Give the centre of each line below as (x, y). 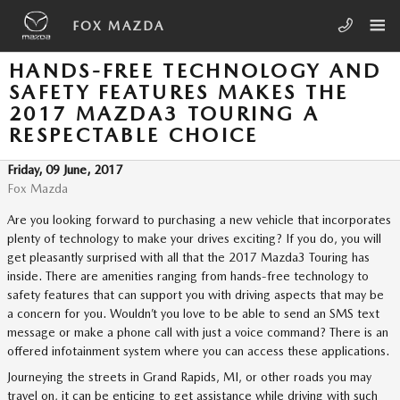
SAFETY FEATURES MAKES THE (179, 92)
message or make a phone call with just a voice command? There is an (198, 332)
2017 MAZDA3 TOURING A (165, 113)
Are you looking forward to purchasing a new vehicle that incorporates (199, 220)
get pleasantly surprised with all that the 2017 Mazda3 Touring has (188, 257)
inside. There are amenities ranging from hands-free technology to (188, 276)
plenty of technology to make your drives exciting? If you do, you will (194, 238)
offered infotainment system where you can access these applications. (198, 351)
